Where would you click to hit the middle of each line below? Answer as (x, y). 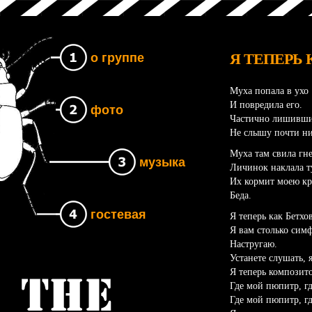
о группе (117, 58)
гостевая (118, 214)
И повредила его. (266, 104)
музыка (162, 162)
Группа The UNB (79, 289)
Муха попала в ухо (269, 91)
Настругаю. (253, 244)
